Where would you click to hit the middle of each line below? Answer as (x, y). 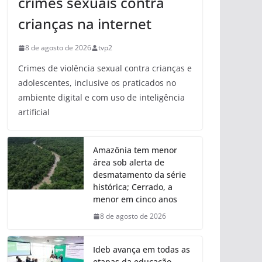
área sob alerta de (129, 163)
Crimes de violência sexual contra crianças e (105, 68)
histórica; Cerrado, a (133, 187)
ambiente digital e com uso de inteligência (101, 98)
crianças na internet (85, 24)
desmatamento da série (139, 175)
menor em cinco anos (135, 199)
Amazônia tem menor (135, 150)
